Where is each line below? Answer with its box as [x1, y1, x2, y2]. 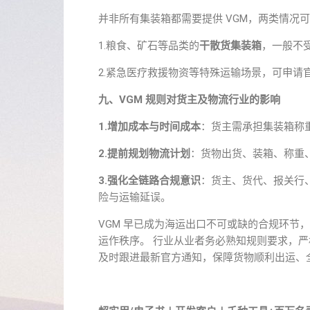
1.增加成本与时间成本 [98, 120, 201, 133]
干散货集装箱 [199, 39, 262, 52]
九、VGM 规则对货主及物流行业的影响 [98, 93, 280, 106]
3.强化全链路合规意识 [98, 174, 201, 187]
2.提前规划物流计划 [98, 147, 190, 160]
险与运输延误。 [98, 191, 171, 203]
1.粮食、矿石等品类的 [98, 39, 199, 52]
